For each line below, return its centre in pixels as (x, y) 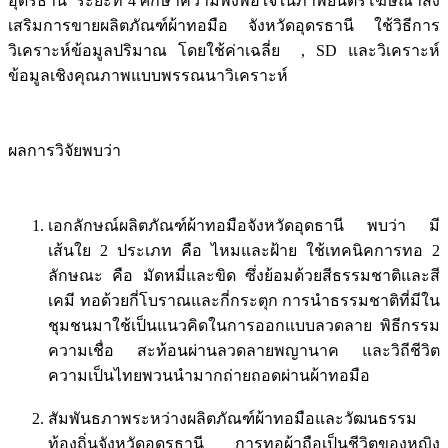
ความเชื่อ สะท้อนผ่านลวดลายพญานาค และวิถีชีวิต (244, 351)
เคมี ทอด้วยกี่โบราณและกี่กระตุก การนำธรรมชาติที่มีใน (244, 301)
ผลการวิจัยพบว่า (64, 151)
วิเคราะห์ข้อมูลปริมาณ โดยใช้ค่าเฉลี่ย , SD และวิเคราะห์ (224, 51)
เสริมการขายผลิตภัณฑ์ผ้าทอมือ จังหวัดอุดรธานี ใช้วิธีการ (224, 26)
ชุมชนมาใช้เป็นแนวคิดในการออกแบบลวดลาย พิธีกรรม (244, 326)
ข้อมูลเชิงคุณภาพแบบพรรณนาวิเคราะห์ (148, 76)
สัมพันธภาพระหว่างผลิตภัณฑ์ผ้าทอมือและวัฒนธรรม (232, 419)
